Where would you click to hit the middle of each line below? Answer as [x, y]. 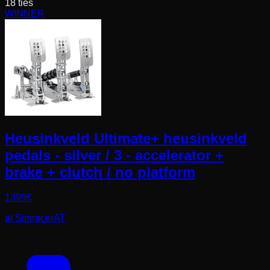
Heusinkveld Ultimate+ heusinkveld [126, 138]
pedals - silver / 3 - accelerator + [114, 155]
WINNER [25, 13]
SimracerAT [40, 218]
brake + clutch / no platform [100, 172]
